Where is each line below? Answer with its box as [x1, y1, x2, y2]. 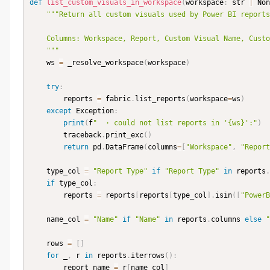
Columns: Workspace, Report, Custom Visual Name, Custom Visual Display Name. [30, 34, 46, 43]
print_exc [105, 131, 143, 140]
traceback [63, 131, 101, 140]
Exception [72, 107, 114, 116]
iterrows [131, 251, 165, 260]
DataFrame [105, 143, 143, 152]
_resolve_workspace [63, 58, 143, 67]
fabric [101, 95, 131, 104]
